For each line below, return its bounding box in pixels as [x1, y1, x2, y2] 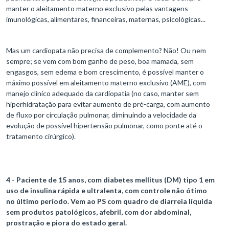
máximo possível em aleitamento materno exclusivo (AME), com [6, 78, 206, 87]
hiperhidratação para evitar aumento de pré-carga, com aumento [6, 100, 210, 109]
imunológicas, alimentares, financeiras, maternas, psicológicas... [6, 15, 207, 24]
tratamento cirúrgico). [6, 132, 76, 141]
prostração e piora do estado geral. [6, 218, 127, 227]
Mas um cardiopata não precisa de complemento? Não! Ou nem [6, 46, 206, 55]
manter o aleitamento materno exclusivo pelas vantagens [6, 4, 188, 13]
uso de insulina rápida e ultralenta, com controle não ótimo [6, 186, 207, 195]
